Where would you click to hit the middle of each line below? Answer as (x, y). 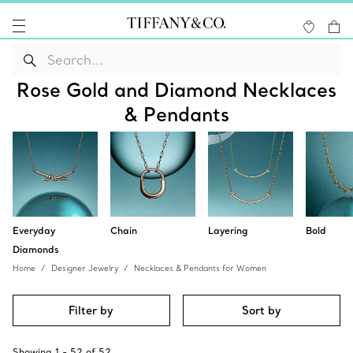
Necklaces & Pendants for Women (200, 268)
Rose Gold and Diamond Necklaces (176, 89)
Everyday (34, 230)
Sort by (262, 310)
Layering (228, 230)
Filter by (91, 310)
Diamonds (36, 249)
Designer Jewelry (85, 268)
